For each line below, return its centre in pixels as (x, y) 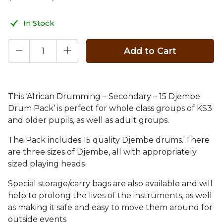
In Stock (39, 23)
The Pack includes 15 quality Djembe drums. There (109, 140)
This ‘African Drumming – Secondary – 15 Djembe (104, 96)
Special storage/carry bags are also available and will (110, 183)
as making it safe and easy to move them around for (110, 207)
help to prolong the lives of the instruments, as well (110, 195)
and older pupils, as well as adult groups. (88, 120)
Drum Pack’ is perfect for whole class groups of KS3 (110, 108)
